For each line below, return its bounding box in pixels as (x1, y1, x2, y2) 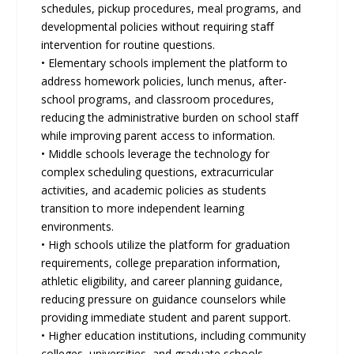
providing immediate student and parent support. (41, 310, 292, 326)
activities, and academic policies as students (41, 183, 267, 198)
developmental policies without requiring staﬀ (41, 19, 275, 35)
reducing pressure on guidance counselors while (41, 292, 287, 307)
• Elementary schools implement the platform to (41, 55, 288, 71)
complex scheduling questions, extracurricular (41, 164, 274, 180)
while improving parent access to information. (41, 128, 276, 144)
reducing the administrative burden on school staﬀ (41, 110, 299, 126)
